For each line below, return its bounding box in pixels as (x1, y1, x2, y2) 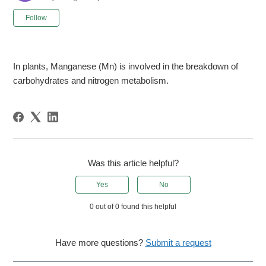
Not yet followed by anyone (59, 10, 164, 21)
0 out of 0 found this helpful (90, 202, 176, 211)
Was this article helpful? (87, 158, 179, 169)
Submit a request (145, 237, 211, 248)
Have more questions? (55, 237, 145, 248)
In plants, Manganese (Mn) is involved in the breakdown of (13, 61, 239, 72)
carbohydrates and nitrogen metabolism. (13, 75, 169, 86)
